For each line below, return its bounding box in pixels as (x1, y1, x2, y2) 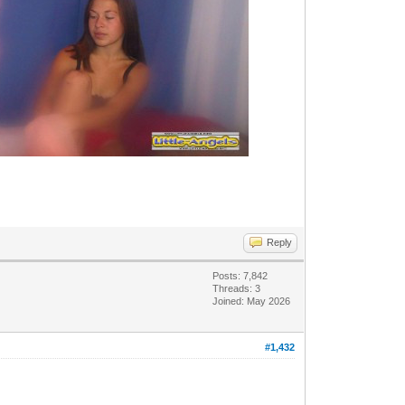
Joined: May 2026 (212, 295, 291, 306)
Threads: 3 (212, 282, 261, 294)
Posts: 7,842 (212, 269, 268, 281)
